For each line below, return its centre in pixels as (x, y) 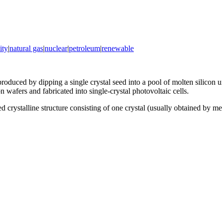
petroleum (84, 48)
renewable (118, 48)
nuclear (56, 48)
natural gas (26, 48)
